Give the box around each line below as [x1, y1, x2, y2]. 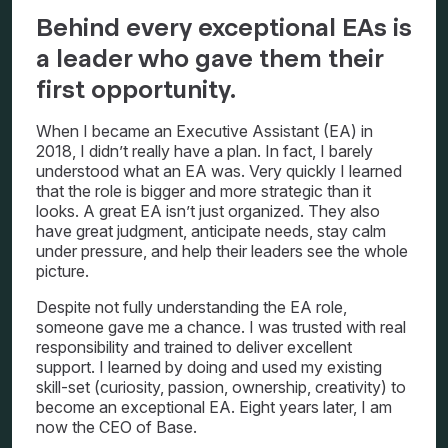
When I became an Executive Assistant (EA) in [36, 121, 373, 141]
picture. [36, 261, 89, 281]
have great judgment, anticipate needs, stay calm [36, 221, 386, 241]
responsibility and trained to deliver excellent [36, 337, 352, 357]
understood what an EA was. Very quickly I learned [36, 161, 402, 181]
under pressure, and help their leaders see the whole [36, 241, 408, 261]
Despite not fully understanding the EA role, [36, 297, 347, 317]
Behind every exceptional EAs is [36, 12, 412, 43]
